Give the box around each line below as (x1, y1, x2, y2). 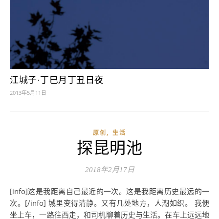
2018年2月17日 (85, 165, 134, 174)
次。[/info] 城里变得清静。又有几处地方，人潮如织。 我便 (10, 197, 209, 208)
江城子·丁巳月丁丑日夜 (10, 75, 104, 85)
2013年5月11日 (10, 88, 46, 96)
